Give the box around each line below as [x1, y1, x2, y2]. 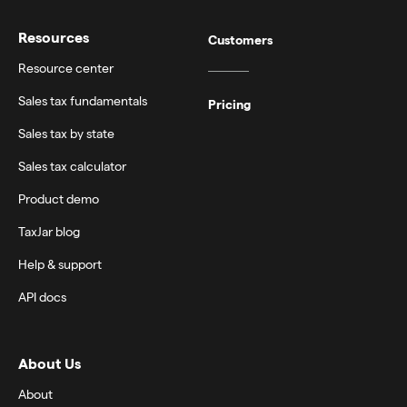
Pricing [207, 95, 251, 112]
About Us [18, 353, 81, 372]
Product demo [18, 190, 99, 206]
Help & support [18, 255, 102, 272]
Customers [207, 31, 273, 47]
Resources [18, 27, 89, 45]
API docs [18, 288, 66, 304]
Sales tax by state [18, 124, 114, 141]
